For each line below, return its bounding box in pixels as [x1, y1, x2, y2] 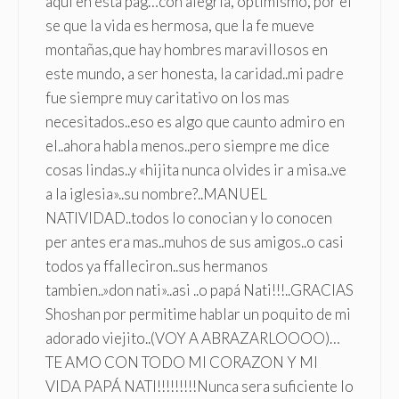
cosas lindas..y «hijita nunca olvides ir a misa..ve [45, 159, 346, 179]
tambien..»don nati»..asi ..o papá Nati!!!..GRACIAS [45, 280, 354, 299]
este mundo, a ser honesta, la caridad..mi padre [45, 63, 344, 83]
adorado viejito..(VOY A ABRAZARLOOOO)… [45, 328, 340, 347]
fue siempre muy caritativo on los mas [45, 87, 289, 107]
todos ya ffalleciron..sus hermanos [45, 256, 268, 275]
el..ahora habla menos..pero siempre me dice [45, 135, 330, 155]
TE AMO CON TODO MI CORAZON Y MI [45, 352, 318, 371]
